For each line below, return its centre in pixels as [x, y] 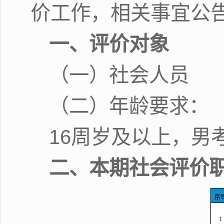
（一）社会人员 [119, 75]
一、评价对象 [109, 44]
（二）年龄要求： [129, 106]
